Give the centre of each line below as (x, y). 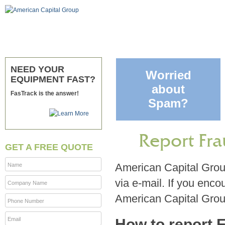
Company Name (27, 183)
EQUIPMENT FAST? (53, 79)
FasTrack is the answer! (45, 93)
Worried (168, 75)
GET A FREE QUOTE (49, 147)
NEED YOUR (37, 69)
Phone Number (26, 201)
